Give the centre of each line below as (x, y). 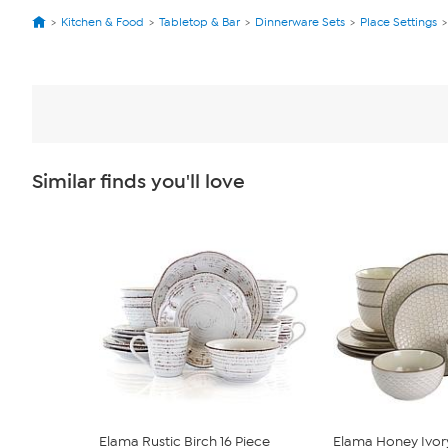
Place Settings (398, 22)
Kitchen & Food (102, 22)
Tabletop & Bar (199, 22)
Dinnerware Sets (300, 22)
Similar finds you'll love (138, 182)
